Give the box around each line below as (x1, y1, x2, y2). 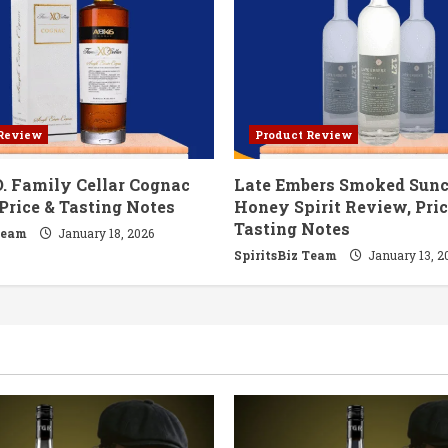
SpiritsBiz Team (234, 246, 337, 263)
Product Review (255, 126, 352, 142)
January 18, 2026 (55, 224, 154, 241)
